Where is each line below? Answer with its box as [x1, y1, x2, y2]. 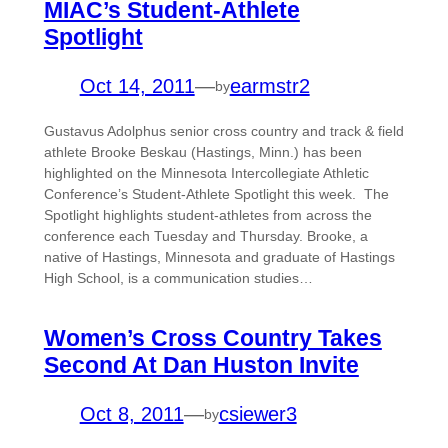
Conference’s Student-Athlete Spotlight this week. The [43, 186, 389, 203]
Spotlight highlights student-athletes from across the [43, 207, 372, 224]
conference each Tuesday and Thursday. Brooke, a [43, 228, 368, 245]
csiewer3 [218, 403, 297, 426]
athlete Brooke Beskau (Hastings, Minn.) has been [43, 144, 362, 161]
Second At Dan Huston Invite [43, 352, 359, 379]
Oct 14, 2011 [79, 75, 195, 98]
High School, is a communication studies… [43, 270, 313, 287]
